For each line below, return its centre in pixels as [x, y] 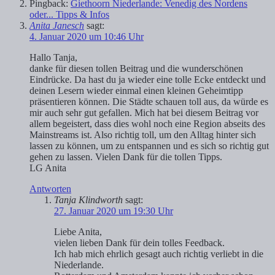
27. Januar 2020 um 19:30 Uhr [114, 211]
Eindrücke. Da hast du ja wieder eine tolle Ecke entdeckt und [148, 80]
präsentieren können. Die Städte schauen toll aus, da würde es [149, 102]
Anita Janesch [57, 26]
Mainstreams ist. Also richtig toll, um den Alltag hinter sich [143, 135]
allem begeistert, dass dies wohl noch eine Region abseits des [147, 124]
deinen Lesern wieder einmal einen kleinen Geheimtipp [136, 91]
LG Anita [48, 168]
